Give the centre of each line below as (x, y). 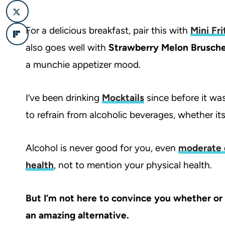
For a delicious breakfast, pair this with (108, 31)
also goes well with (67, 48)
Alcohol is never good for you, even (102, 148)
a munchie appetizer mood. (83, 65)
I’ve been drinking (64, 98)
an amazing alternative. (77, 215)
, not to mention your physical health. (133, 165)
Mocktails (123, 98)
